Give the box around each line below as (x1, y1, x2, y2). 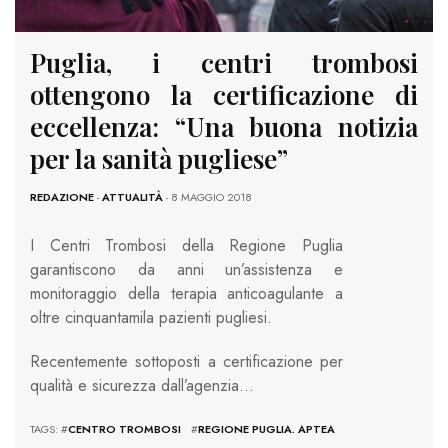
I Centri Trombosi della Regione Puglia (30, 233, 343, 257)
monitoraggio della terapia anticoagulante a (30, 281, 343, 305)
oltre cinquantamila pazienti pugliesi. (30, 305, 272, 329)
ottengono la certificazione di (30, 76, 418, 112)
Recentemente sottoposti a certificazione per (30, 349, 343, 373)
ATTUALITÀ (102, 188, 163, 205)
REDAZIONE (30, 188, 94, 205)
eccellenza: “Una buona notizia (30, 108, 418, 144)
